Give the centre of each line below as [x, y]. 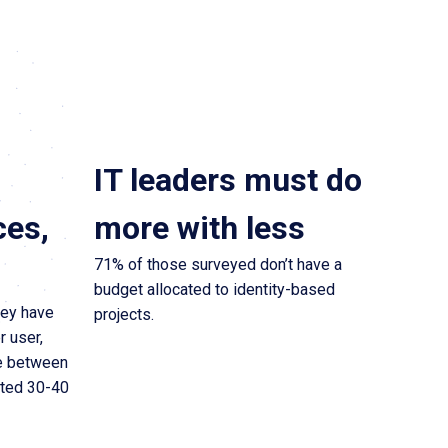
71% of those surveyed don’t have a [217, 264]
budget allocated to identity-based [214, 289]
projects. [123, 314]
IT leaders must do [227, 180]
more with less [199, 228]
